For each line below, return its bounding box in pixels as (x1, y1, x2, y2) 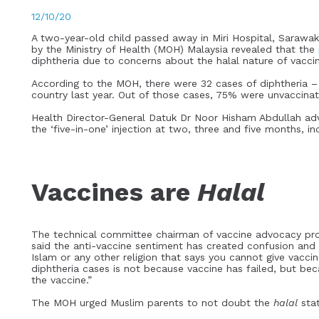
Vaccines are (31, 177, 197, 207)
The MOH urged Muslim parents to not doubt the (31, 296, 273, 308)
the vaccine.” (31, 273, 92, 286)
